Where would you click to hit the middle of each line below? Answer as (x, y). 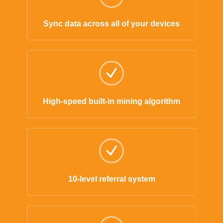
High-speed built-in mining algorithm (111, 101)
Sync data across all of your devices (111, 23)
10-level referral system (111, 179)
